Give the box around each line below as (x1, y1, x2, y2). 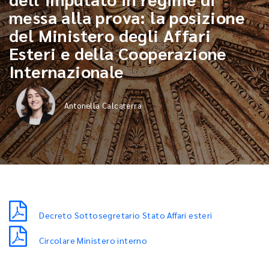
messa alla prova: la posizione (9, 6, 244, 28)
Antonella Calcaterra (64, 100, 142, 110)
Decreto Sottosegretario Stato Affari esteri (39, 210, 213, 220)
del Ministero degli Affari (9, 24, 211, 46)
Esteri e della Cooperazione (9, 42, 226, 64)
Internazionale (9, 60, 124, 82)
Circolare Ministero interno (39, 235, 148, 246)
